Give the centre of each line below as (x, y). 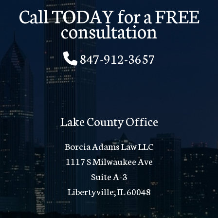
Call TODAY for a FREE (109, 15)
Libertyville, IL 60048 (109, 191)
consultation (109, 30)
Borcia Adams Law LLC (109, 146)
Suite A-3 (109, 176)
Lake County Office (109, 121)
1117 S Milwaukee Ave (109, 161)
